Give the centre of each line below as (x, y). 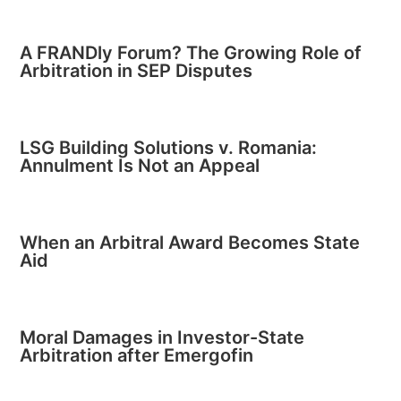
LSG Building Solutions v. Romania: (169, 148)
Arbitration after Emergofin (137, 355)
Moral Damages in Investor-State (162, 337)
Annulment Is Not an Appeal (140, 166)
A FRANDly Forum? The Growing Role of (191, 53)
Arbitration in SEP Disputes (137, 71)
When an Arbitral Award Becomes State (190, 243)
